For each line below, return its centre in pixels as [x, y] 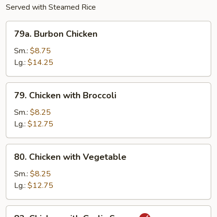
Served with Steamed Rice [51, 7]
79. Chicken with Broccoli [65, 95]
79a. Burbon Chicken [56, 34]
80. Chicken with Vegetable [70, 157]
